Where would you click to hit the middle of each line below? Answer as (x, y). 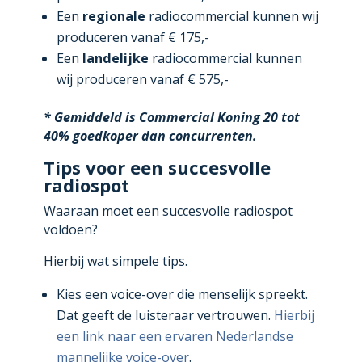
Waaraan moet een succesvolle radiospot (168, 211)
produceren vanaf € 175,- (133, 37)
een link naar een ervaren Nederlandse (175, 337)
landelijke (115, 58)
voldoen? (70, 230)
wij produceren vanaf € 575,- (142, 79)
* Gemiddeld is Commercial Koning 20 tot (171, 117)
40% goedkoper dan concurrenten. (150, 135)
